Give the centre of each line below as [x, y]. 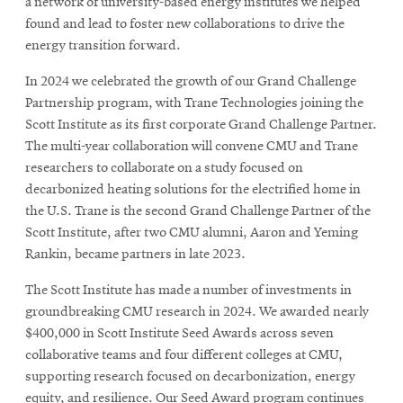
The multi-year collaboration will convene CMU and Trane [192, 147]
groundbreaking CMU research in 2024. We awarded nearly [197, 313]
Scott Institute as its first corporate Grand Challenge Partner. [201, 125]
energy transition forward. [103, 46]
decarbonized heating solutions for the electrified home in [193, 190]
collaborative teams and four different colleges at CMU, [184, 356]
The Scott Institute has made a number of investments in [188, 291]
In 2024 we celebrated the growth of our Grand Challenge [191, 82]
